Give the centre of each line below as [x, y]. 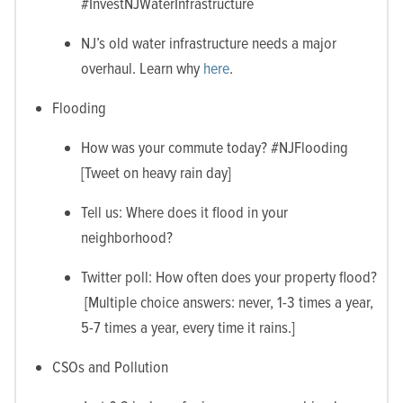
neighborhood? [127, 237]
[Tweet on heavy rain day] [156, 172]
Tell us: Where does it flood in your [184, 212]
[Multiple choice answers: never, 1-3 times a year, [227, 302]
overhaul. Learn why [142, 68]
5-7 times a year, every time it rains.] [188, 327]
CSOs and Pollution [110, 367]
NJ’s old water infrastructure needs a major [209, 43]
